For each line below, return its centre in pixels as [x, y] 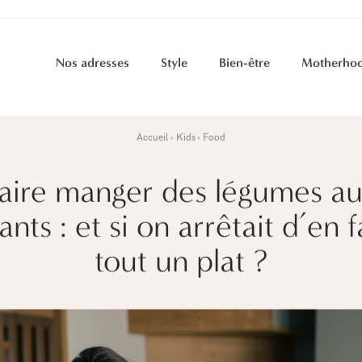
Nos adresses [92, 66]
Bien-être [244, 66]
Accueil [152, 140]
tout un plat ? [181, 263]
